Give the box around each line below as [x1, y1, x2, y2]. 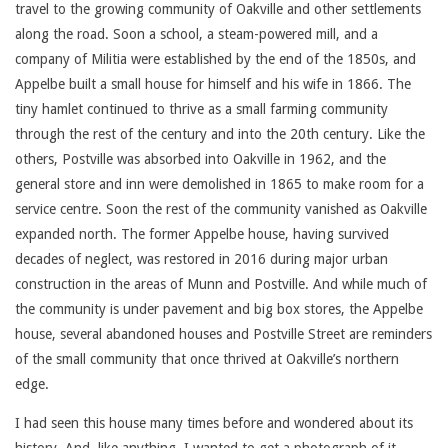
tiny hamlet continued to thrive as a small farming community [15, 101, 388, 117]
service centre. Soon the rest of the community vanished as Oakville [15, 201, 427, 217]
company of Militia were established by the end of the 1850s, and [15, 51, 416, 67]
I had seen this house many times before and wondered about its [15, 415, 413, 431]
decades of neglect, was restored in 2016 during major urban [15, 251, 388, 267]
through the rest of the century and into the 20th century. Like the [15, 126, 425, 142]
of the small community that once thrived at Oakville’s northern [15, 351, 399, 367]
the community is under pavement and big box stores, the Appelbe [15, 301, 423, 317]
